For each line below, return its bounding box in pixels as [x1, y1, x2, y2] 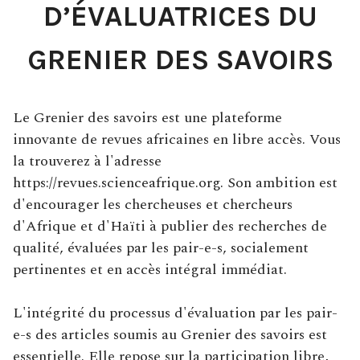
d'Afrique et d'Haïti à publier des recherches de [13, 215, 327, 237]
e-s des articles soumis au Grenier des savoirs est [13, 324, 327, 346]
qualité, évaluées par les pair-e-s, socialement [13, 237, 309, 259]
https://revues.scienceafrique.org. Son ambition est [13, 172, 337, 194]
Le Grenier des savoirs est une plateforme [13, 107, 282, 129]
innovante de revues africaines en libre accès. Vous [13, 129, 341, 150]
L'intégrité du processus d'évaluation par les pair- [13, 302, 337, 324]
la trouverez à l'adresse [13, 150, 162, 172]
